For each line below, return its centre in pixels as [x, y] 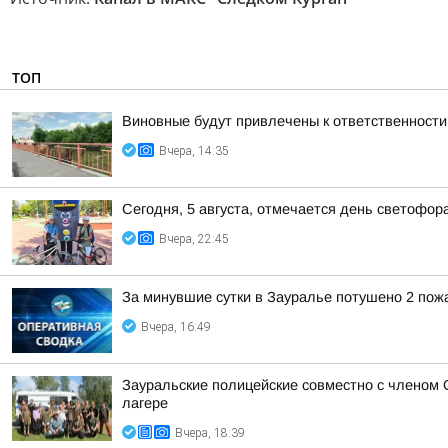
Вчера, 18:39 [210, 433]
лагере [145, 403]
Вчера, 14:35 [194, 151]
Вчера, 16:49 [176, 327]
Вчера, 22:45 [194, 239]
